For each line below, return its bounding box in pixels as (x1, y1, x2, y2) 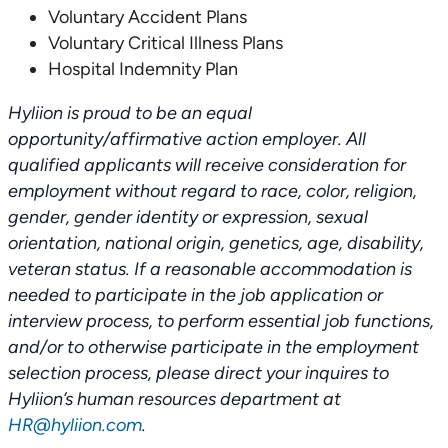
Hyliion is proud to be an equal (8, 102, 252, 124)
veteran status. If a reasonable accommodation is (8, 258, 412, 280)
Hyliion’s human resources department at (8, 388, 341, 410)
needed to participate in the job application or (8, 284, 383, 306)
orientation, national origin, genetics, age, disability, (8, 232, 424, 254)
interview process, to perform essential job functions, (8, 310, 434, 332)
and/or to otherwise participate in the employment (8, 336, 419, 358)
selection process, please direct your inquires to (8, 362, 389, 384)
